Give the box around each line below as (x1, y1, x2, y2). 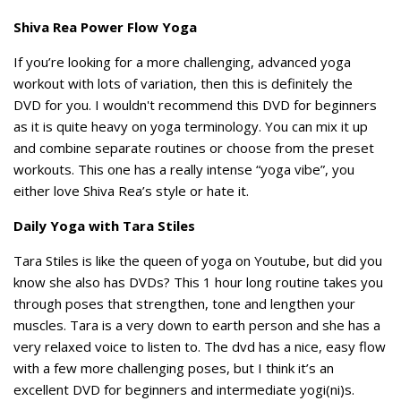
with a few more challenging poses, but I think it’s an (13, 359, 334, 377)
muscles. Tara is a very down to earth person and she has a (13, 316, 380, 334)
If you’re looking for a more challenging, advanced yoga (13, 53, 351, 71)
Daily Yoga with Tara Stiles (13, 217, 195, 235)
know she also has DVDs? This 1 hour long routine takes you (13, 273, 383, 291)
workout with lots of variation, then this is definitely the (13, 74, 353, 92)
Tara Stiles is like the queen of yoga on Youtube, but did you (13, 252, 382, 269)
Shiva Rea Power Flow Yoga (13, 18, 197, 36)
